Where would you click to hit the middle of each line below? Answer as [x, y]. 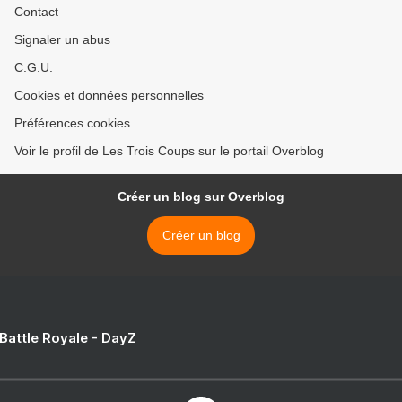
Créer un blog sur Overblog [201, 197]
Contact [36, 12]
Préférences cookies [72, 123]
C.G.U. [34, 68]
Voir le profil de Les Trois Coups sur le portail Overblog [169, 151]
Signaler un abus [62, 40]
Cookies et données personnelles [109, 96]
